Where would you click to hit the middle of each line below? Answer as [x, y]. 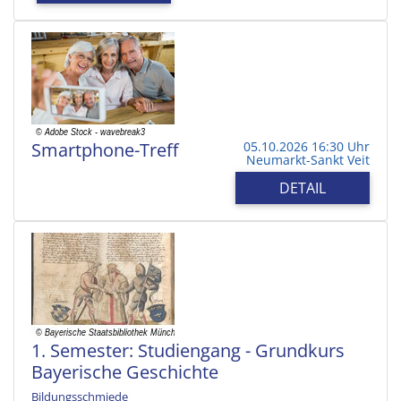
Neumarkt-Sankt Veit [308, 159]
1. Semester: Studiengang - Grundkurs [188, 350]
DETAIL [303, 188]
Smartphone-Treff [105, 149]
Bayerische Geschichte [125, 371]
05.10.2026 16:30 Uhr [307, 146]
